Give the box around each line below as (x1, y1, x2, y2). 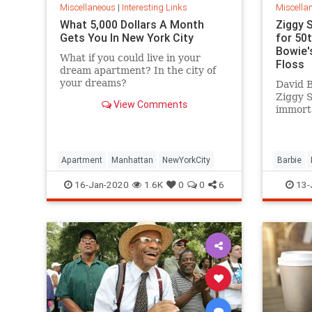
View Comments (111, 98, 187, 111)
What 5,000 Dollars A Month (59, 17, 204, 32)
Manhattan (111, 155, 153, 165)
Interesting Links (121, 1, 187, 14)
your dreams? (59, 77, 127, 89)
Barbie (277, 155, 302, 165)
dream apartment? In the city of (59, 65, 216, 77)
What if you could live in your (59, 52, 201, 64)
